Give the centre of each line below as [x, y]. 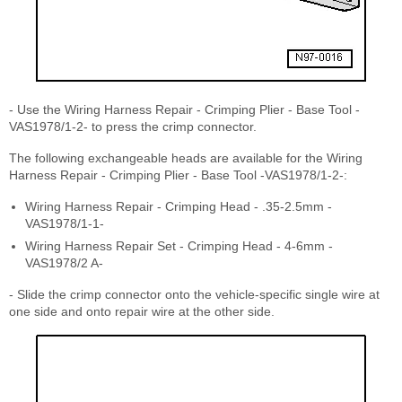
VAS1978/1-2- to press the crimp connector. [133, 126]
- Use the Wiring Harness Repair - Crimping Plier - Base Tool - [184, 109]
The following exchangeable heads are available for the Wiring [186, 157]
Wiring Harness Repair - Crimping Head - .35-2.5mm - [179, 206]
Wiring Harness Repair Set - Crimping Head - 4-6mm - [179, 245]
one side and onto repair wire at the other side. [142, 311]
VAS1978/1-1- [65, 223]
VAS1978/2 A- [64, 262]
